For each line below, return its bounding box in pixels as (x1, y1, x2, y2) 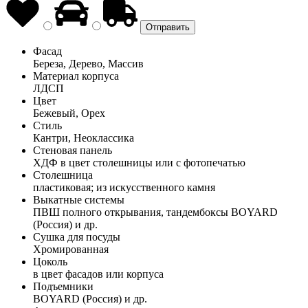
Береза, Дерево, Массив (33, 57, 144, 69)
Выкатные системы (33, 193, 124, 206)
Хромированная (33, 243, 109, 255)
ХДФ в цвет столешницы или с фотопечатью (33, 156, 245, 168)
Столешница (33, 168, 93, 181)
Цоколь (33, 255, 67, 267)
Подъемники (33, 280, 93, 292)
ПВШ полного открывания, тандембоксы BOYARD (33, 206, 278, 218)
